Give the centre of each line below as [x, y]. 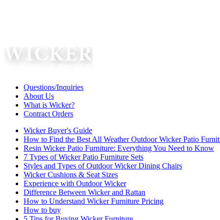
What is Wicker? [49, 105]
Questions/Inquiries [54, 87]
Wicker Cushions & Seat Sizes [71, 175]
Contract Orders [48, 114]
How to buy [42, 210]
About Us [39, 96]
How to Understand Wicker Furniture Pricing [94, 201]
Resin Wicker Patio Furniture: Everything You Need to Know [119, 148]
